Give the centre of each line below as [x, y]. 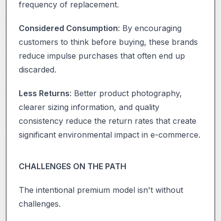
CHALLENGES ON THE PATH [73, 166]
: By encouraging [150, 28]
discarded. [37, 69]
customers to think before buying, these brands [108, 42]
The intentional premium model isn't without [101, 190]
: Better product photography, [126, 93]
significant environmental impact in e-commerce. [110, 134]
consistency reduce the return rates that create [108, 121]
